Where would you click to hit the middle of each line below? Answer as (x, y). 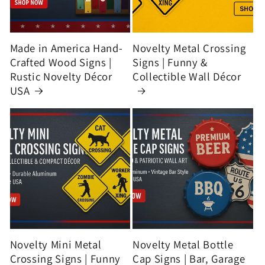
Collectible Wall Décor (187, 77)
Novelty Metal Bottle (183, 245)
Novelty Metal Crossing (189, 48)
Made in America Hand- (66, 48)
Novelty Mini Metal (56, 245)
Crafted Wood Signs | (61, 62)
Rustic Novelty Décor (61, 77)
